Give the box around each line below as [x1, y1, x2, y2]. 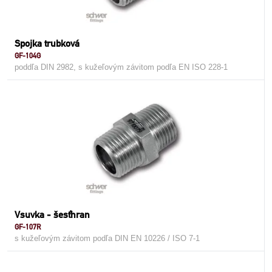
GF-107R [15, 222, 41, 231]
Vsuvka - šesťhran [15, 209, 90, 220]
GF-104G [15, 51, 41, 60]
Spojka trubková [15, 38, 80, 49]
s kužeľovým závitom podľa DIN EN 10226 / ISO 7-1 [15, 234, 200, 243]
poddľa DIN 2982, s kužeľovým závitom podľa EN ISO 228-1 [15, 63, 228, 72]
